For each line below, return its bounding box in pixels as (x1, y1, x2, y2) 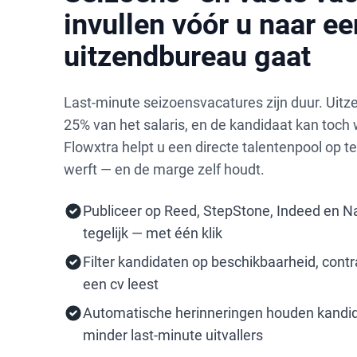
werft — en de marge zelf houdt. (64, 161, 265, 178)
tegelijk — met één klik (83, 225, 222, 241)
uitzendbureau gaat (64, 40, 311, 73)
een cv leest (83, 276, 159, 292)
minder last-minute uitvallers (83, 327, 263, 343)
